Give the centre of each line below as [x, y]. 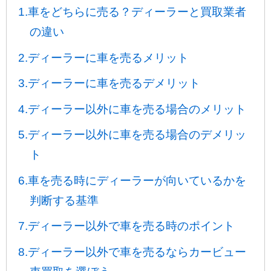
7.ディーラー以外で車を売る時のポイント [126, 226]
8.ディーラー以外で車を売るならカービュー [132, 252]
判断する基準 [64, 200]
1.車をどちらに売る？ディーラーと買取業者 [132, 12]
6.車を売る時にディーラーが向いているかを [132, 180]
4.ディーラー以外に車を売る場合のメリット [132, 109]
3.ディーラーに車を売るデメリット [109, 83]
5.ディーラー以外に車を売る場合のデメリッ [132, 135]
